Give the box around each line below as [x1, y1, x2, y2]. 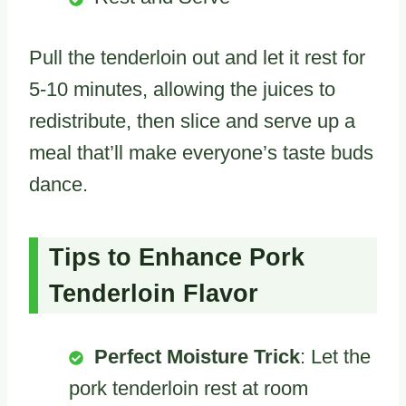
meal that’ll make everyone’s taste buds [29, 141, 373, 165]
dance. [29, 173, 88, 197]
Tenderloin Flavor [49, 279, 258, 307]
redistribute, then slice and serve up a [29, 110, 355, 133]
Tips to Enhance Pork [49, 243, 304, 271]
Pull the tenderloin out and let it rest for [29, 46, 365, 70]
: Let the [300, 344, 371, 368]
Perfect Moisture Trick [94, 344, 300, 368]
